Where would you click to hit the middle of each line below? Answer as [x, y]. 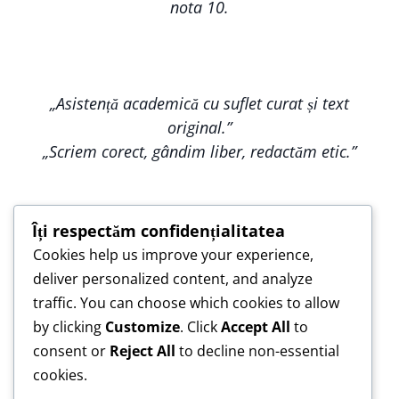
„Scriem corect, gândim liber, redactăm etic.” [199, 152]
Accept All [256, 326]
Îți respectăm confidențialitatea [159, 230]
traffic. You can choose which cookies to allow [186, 302]
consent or [71, 350]
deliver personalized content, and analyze [173, 278]
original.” [199, 128]
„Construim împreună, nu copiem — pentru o [191, 264]
